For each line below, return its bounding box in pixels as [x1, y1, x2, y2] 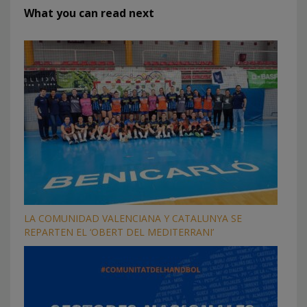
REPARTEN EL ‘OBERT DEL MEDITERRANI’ [24, 225, 214, 238]
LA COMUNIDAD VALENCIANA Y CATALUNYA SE [24, 211, 242, 225]
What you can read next [24, 5, 154, 21]
